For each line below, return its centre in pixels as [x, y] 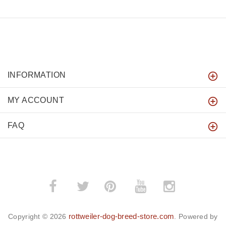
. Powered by [196, 217]
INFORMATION [37, 75]
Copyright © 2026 [38, 217]
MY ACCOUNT [36, 100]
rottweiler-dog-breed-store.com [121, 216]
